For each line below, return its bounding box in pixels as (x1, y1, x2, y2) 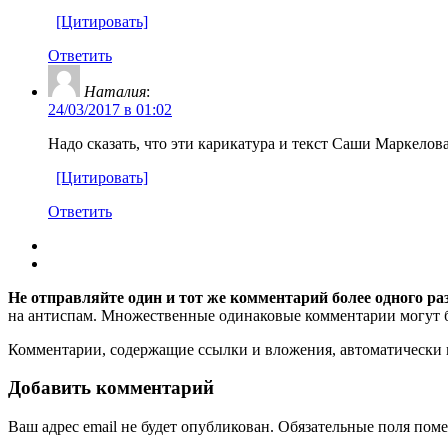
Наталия (84, 82, 146, 100)
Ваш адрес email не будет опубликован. (8, 418, 274, 436)
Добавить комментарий (8, 377, 214, 399)
